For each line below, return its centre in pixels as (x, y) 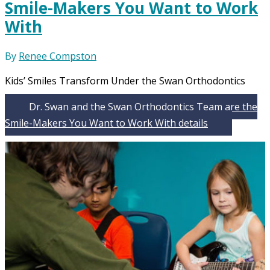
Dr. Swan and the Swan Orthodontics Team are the (143, 107)
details (192, 123)
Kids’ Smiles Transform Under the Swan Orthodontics (125, 80)
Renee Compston (58, 56)
